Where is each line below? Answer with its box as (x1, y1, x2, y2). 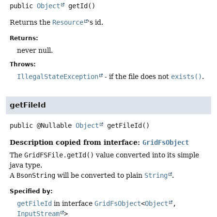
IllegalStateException (17, 73, 98, 81)
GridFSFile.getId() (24, 151, 94, 159)
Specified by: (10, 187, 53, 195)
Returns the (10, 18, 52, 27)
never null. (17, 46, 53, 55)
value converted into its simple (94, 151, 199, 159)
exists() (171, 73, 202, 81)
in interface (52, 199, 94, 207)
